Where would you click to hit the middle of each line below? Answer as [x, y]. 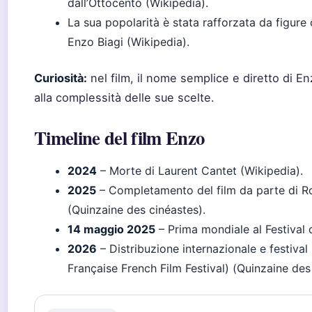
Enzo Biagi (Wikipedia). [128, 42]
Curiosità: [61, 78]
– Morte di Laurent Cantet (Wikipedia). [200, 171]
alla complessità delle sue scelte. [124, 97]
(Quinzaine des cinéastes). [136, 210]
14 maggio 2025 [111, 229]
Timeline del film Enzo [119, 138]
